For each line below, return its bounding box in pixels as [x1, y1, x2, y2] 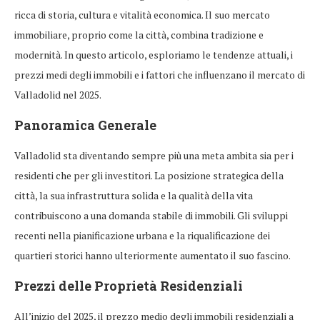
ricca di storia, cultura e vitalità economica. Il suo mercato [14, 8, 270, 22]
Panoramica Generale [14, 116, 156, 134]
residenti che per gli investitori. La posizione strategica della [14, 169, 284, 183]
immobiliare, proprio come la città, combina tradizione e [14, 28, 264, 42]
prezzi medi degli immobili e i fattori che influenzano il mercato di [14, 68, 305, 82]
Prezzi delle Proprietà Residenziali [14, 277, 243, 295]
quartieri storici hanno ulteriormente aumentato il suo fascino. [14, 249, 291, 263]
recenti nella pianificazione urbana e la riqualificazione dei [14, 229, 270, 243]
